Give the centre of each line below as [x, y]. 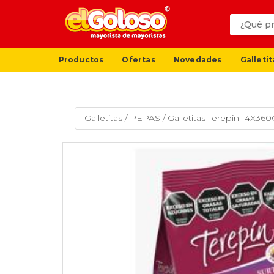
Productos [81, 59]
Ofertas [139, 59]
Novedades [198, 59]
